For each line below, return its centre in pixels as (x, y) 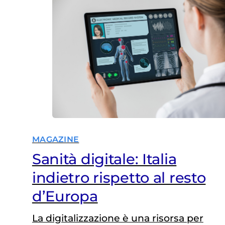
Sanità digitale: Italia (104, 159)
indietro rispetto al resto (119, 177)
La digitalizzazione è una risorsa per (118, 218)
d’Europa (65, 196)
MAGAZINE (55, 139)
